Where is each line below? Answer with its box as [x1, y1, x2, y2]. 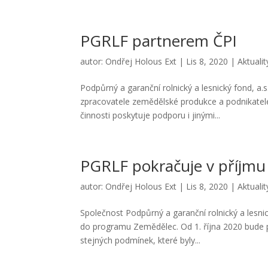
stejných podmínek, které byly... [80, 234, 201, 246]
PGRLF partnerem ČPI [80, 30, 237, 51]
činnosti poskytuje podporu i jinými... [80, 109, 221, 121]
